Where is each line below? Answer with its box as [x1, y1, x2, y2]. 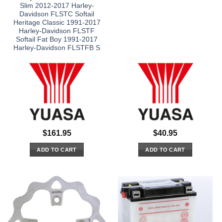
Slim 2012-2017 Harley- [19, 2, 94, 10]
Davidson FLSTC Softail [19, 10, 94, 18]
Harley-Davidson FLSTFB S [13, 44, 100, 52]
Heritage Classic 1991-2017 [13, 19, 101, 27]
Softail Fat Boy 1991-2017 [16, 36, 98, 44]
